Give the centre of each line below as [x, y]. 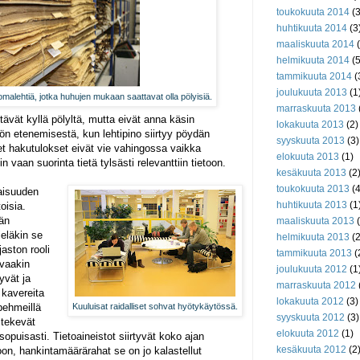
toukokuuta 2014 [313, 12]
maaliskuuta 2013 [315, 221]
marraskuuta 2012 [316, 286]
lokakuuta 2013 [310, 125]
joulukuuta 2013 [312, 93]
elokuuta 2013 [308, 157]
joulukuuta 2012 [312, 270]
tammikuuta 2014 [314, 77]
